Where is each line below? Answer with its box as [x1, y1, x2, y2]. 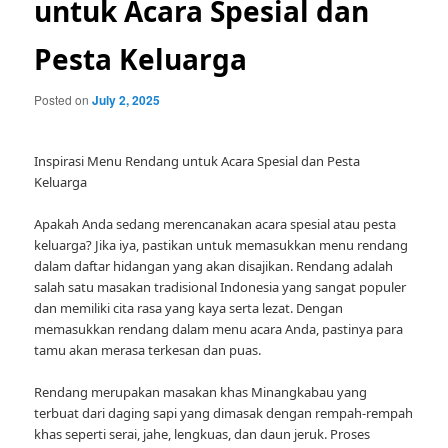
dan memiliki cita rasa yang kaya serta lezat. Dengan [34, 299, 344, 318]
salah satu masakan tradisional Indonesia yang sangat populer [34, 278, 407, 297]
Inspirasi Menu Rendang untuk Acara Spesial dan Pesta [34, 152, 361, 171]
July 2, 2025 [92, 91, 161, 109]
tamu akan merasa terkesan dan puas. [34, 341, 262, 360]
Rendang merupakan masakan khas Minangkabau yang [34, 383, 368, 402]
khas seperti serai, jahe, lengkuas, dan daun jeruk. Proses [34, 425, 371, 444]
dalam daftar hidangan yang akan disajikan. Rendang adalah [34, 257, 394, 276]
